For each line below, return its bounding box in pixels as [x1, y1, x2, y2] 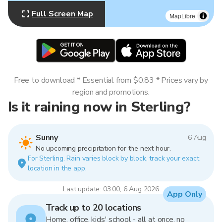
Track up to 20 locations [46, 202, 141, 214]
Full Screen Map [32, 8, 93, 19]
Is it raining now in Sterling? [8, 97, 191, 116]
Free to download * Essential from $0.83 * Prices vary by [14, 75, 208, 86]
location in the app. [28, 164, 87, 173]
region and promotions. [72, 87, 150, 98]
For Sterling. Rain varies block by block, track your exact [28, 154, 199, 163]
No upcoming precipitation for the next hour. [36, 144, 171, 153]
